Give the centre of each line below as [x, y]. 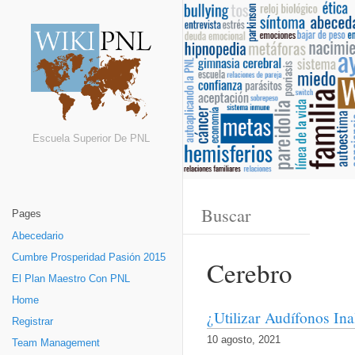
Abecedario [38, 236]
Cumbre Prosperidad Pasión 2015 [89, 258]
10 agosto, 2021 [244, 340]
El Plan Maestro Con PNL [71, 279]
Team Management [56, 343]
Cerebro [250, 273]
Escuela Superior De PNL [91, 139]
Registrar [32, 322]
